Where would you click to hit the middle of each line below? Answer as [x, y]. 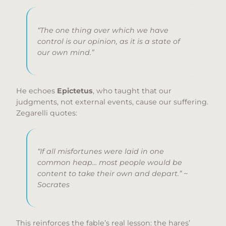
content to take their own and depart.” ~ [112, 174]
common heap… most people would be [110, 163]
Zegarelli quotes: [47, 113]
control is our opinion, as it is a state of [109, 41]
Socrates [53, 185]
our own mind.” [66, 52]
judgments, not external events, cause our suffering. [112, 102]
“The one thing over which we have [103, 30]
